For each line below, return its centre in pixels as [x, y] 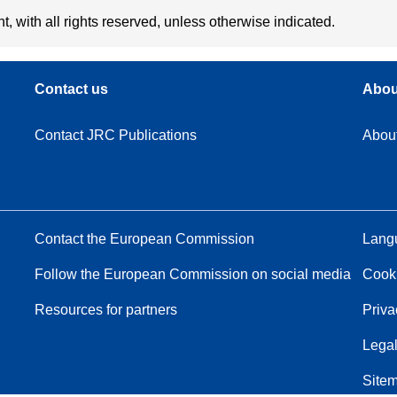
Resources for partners [106, 309]
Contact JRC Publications [116, 135]
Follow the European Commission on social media [193, 274]
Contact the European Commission [145, 238]
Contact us [72, 89]
